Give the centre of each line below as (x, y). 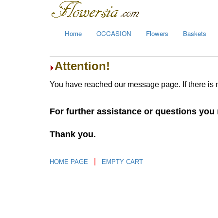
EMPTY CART (122, 162)
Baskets (195, 33)
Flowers (157, 33)
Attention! (82, 66)
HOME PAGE (70, 162)
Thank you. (73, 134)
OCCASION (114, 33)
